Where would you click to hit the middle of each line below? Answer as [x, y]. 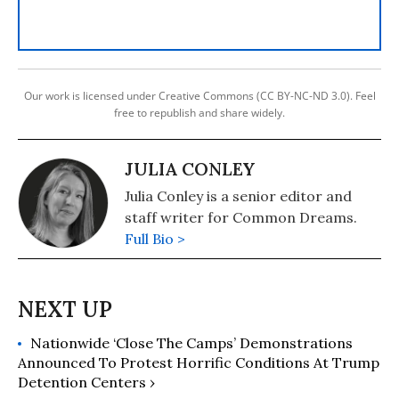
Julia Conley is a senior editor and [238, 196]
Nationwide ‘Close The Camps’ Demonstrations [191, 343]
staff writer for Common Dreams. [241, 217]
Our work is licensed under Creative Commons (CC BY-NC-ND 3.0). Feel [199, 96]
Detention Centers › [86, 382]
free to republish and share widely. [199, 113]
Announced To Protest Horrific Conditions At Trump [199, 362]
